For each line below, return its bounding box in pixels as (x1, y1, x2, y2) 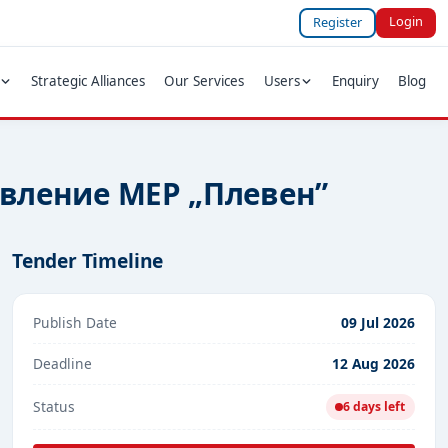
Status (33, 396, 75, 416)
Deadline (33, 353, 92, 373)
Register (313, 13, 363, 32)
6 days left (343, 398, 406, 416)
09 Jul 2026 (341, 312, 415, 332)
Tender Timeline (12, 247, 164, 275)
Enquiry (332, 72, 380, 91)
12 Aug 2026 (332, 353, 415, 373)
